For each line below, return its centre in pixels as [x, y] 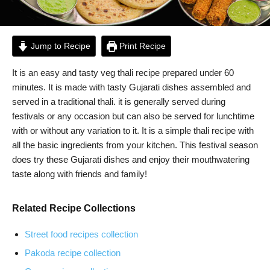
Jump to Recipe [59, 46]
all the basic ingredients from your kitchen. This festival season [135, 145]
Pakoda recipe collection [73, 253]
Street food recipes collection [81, 234]
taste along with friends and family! [80, 174]
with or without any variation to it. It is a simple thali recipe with [133, 131]
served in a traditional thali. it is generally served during [119, 102]
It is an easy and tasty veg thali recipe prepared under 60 [123, 73]
